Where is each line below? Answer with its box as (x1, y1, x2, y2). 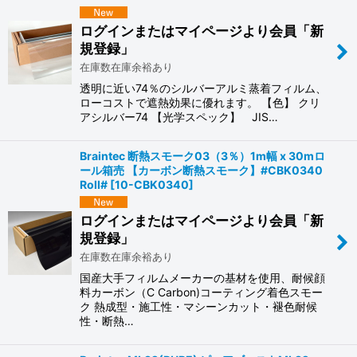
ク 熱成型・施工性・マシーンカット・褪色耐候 (80, 300, 317, 314)
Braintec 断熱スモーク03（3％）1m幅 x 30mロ (80, 148, 325, 163)
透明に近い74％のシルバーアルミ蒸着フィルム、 (80, 80, 327, 95)
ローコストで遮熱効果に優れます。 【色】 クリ (80, 95, 320, 109)
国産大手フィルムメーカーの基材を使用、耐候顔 (80, 271, 325, 285)
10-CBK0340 (115, 177, 189, 191)
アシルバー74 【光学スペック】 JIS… (80, 109, 278, 124)
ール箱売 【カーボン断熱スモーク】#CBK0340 (80, 163, 323, 177)
